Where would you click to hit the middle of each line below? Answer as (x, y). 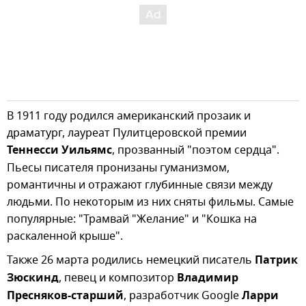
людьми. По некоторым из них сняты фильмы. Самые (150, 202)
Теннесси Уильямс (59, 151)
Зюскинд (33, 278)
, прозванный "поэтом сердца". (196, 150)
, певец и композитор (118, 278)
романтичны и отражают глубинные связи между (140, 185)
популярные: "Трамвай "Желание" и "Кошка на (132, 219)
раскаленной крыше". (65, 236)
